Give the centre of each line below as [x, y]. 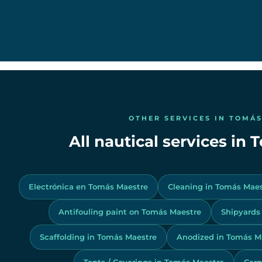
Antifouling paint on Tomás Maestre [130, 211]
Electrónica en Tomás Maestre [88, 186]
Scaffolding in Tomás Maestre [98, 237]
